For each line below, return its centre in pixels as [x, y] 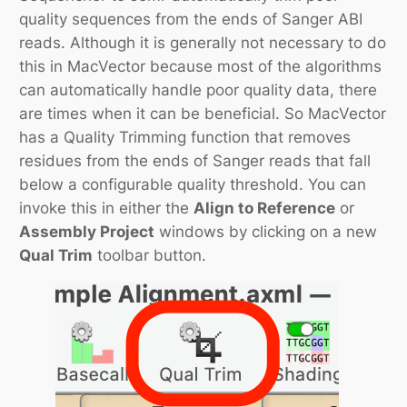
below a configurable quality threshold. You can [193, 185]
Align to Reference [265, 208]
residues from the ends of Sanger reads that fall [195, 161]
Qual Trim [56, 256]
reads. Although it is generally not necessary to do [203, 43]
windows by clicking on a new [266, 232]
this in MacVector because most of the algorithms [201, 67]
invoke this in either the [107, 208]
